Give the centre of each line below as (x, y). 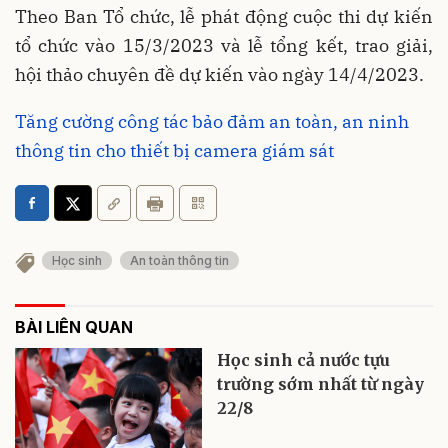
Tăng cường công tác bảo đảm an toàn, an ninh (212, 122)
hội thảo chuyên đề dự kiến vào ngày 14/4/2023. (219, 75)
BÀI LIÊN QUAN (74, 327)
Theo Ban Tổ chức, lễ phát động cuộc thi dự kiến (224, 17)
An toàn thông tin (179, 261)
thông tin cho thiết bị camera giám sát (174, 151)
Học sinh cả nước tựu (304, 360)
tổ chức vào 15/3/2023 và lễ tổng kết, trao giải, (224, 46)
